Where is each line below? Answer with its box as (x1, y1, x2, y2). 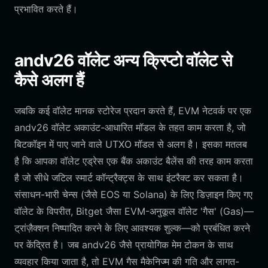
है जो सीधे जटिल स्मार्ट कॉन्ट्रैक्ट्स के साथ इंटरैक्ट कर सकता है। (14, 172, 243, 184)
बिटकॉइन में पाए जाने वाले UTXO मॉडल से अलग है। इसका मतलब (14, 138, 247, 150)
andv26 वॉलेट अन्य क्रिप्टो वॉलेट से (14, 50, 233, 71)
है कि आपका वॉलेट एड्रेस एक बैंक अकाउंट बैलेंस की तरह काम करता (14, 155, 253, 167)
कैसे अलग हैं (14, 70, 84, 90)
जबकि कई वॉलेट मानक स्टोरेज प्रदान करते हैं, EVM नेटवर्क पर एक (14, 105, 251, 117)
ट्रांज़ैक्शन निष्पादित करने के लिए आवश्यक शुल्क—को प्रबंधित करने (14, 222, 250, 234)
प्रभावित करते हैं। (14, 3, 78, 15)
